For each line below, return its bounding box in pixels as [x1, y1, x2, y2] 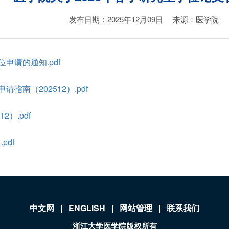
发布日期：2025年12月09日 [69, 13, 163, 25]
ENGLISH [68, 201, 105, 214]
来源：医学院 [173, 13, 219, 25]
